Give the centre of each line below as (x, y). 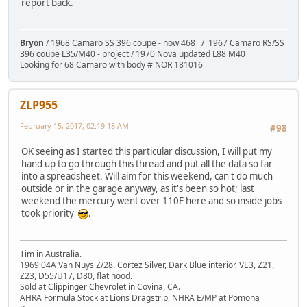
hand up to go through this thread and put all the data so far (147, 164)
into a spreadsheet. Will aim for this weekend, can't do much (147, 176)
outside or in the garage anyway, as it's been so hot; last (138, 189)
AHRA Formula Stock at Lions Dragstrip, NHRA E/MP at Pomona (140, 297)
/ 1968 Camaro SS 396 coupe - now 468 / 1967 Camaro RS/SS (164, 43)
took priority (50, 213)
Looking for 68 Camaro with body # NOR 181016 (111, 65)
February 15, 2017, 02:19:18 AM (74, 126)
